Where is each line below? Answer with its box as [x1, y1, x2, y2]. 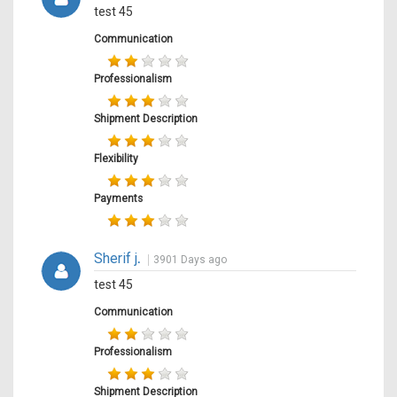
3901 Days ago [153, 253, 227, 266]
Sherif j [94, 249, 137, 267]
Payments [94, 191, 143, 205]
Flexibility [94, 152, 138, 165]
